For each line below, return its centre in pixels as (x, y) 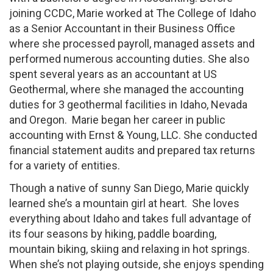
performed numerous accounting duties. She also (129, 58)
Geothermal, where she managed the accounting (126, 89)
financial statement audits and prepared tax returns (132, 150)
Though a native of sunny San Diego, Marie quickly (129, 188)
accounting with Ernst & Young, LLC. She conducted (133, 135)
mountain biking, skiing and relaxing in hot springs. (129, 249)
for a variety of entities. (65, 165)
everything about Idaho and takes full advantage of (130, 218)
